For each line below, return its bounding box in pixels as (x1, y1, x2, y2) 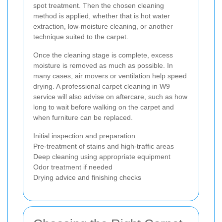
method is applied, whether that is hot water (33, 11, 170, 20)
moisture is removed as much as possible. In (33, 61, 173, 69)
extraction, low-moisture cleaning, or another (33, 22, 173, 30)
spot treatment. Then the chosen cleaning (33, 1, 164, 9)
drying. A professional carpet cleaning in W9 (33, 82, 170, 90)
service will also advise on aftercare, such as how (33, 92, 187, 101)
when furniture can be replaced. (33, 113, 133, 121)
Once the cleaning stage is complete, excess (33, 51, 173, 59)
